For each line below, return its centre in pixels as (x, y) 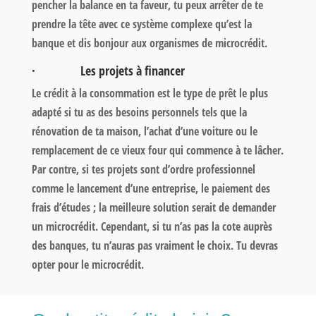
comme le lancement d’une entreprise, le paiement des (151, 188)
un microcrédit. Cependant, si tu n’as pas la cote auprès (152, 226)
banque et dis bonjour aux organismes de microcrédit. (149, 43)
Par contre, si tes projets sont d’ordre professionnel (143, 169)
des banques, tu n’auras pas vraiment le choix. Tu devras (154, 245)
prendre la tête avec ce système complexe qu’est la (141, 24)
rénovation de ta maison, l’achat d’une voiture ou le (144, 131)
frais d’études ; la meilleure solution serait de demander (153, 207)
